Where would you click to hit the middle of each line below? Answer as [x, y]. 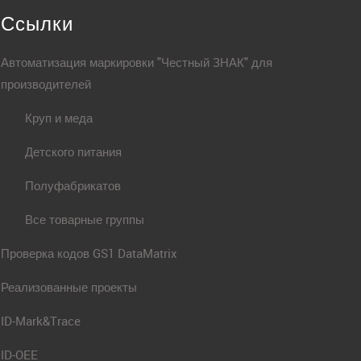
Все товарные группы [85, 220]
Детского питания [73, 152]
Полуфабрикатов [73, 186]
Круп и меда [59, 118]
